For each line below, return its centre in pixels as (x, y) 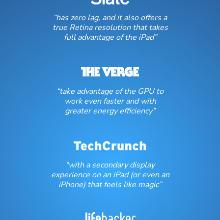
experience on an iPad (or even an (110, 175)
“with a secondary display (110, 165)
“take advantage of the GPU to (110, 91)
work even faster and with (110, 101)
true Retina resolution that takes (110, 27)
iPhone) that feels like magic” (110, 185)
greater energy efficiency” (110, 111)
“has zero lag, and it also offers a (110, 18)
